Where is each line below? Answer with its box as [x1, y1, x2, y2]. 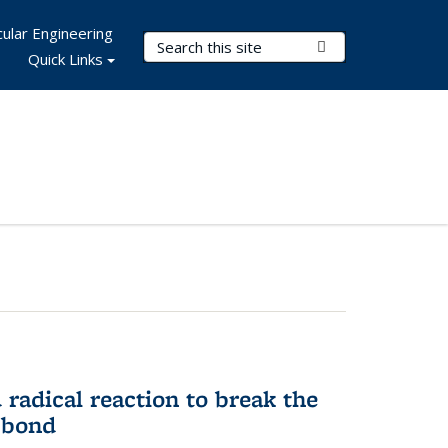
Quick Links [28, 49, 103, 69]
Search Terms [144, 33, 247, 53]
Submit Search [326, 36, 423, 56]
